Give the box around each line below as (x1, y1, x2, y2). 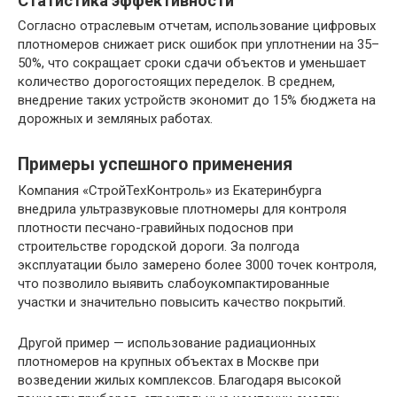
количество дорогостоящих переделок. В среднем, (18, 74, 335, 90)
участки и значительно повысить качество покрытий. (18, 294, 346, 311)
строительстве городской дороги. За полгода (18, 238, 300, 255)
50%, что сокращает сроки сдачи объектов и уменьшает (18, 55, 366, 72)
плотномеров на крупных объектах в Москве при (18, 354, 319, 370)
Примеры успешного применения (18, 153, 292, 175)
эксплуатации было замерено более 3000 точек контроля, (18, 257, 377, 274)
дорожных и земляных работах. (18, 111, 213, 128)
